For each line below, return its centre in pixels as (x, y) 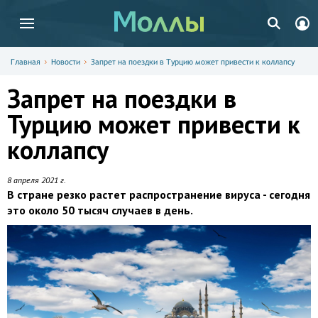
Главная (26, 62)
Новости (66, 62)
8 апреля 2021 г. (37, 180)
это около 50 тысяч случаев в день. (100, 210)
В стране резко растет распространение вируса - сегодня (159, 194)
